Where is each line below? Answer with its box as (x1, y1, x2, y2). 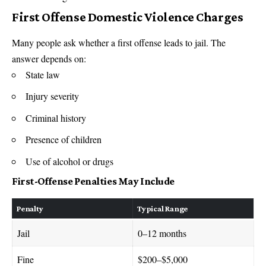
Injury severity (26, 90, 79, 103)
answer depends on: (12, 52, 86, 65)
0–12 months (138, 226, 186, 239)
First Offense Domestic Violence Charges (12, 9, 243, 24)
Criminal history (26, 111, 86, 124)
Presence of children (26, 133, 102, 146)
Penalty (17, 203, 43, 213)
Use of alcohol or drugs (26, 154, 113, 167)
